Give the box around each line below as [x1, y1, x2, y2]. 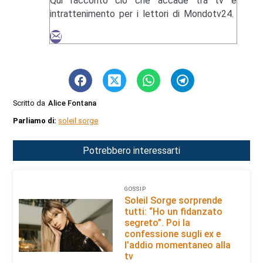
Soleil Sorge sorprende [124, 195, 222, 207]
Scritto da [13, 99, 46, 107]
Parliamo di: [13, 116, 59, 125]
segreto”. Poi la [124, 217, 190, 229]
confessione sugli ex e [124, 228, 221, 240]
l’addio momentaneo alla [124, 240, 231, 251]
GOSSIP [124, 186, 146, 193]
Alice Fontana [48, 99, 97, 107]
